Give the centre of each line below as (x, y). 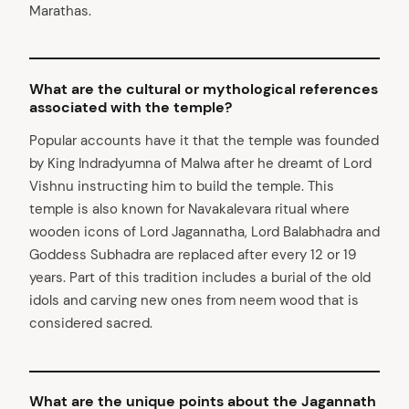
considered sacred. (91, 324)
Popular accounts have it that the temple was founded (204, 141)
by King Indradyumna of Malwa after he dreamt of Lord (200, 164)
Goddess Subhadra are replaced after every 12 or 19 (193, 255)
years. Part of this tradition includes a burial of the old (200, 278)
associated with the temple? (131, 107)
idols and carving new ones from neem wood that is (194, 301)
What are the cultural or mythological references (204, 89)
